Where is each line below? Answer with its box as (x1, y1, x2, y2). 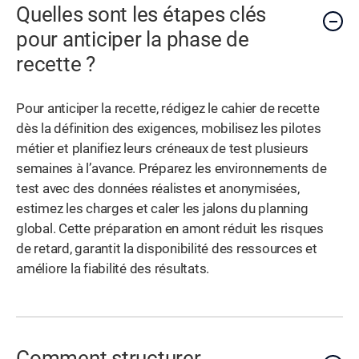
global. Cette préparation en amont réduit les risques (16, 221, 324, 237)
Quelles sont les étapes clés (16, 2, 267, 27)
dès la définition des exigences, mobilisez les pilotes (16, 121, 321, 137)
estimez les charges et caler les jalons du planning (16, 201, 309, 217)
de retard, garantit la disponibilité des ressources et (16, 241, 317, 257)
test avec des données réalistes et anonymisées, (16, 181, 300, 197)
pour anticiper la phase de (16, 27, 249, 52)
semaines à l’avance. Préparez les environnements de (16, 161, 327, 177)
